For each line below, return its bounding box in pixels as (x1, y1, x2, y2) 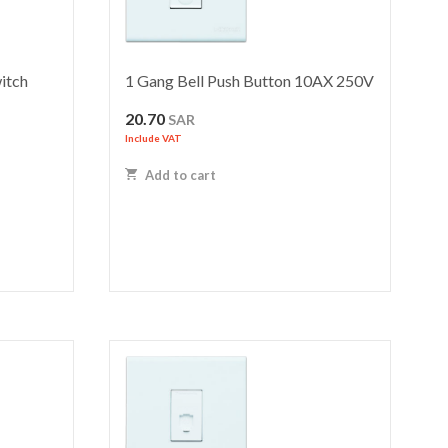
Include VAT (125, 132, 183, 145)
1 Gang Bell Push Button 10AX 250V (125, 71, 375, 91)
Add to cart (142, 166, 217, 183)
